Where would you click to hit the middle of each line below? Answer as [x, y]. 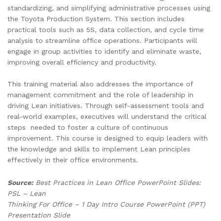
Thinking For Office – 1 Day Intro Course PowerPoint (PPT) [106, 204]
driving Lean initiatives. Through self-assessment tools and [106, 105]
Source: [20, 182]
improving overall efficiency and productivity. [82, 62]
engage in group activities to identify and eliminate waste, [104, 51]
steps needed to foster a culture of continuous [88, 127]
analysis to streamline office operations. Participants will [102, 40]
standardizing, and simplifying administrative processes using [109, 8]
